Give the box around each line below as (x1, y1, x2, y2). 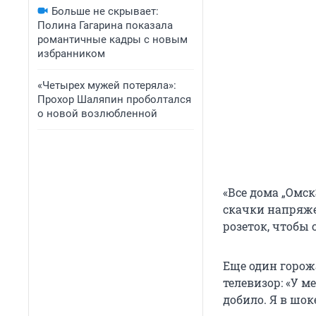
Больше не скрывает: (51, 5, 159, 18)
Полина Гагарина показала (37, 19, 173, 32)
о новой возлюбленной (37, 107, 157, 120)
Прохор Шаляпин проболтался (37, 93, 191, 106)
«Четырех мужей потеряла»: (37, 79, 176, 92)
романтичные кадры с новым (37, 33, 188, 46)
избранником (37, 47, 105, 60)
